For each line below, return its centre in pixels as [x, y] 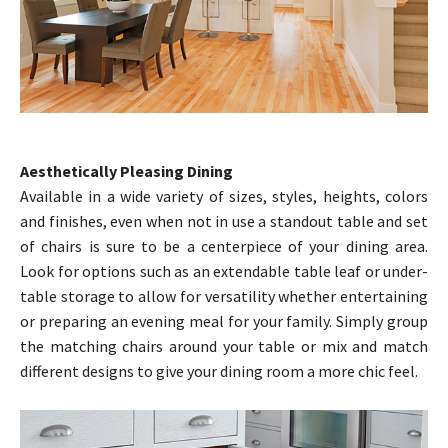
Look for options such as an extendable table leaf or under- [224, 271]
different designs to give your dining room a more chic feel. [219, 371]
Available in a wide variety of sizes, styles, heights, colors [224, 196]
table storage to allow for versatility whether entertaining [224, 296]
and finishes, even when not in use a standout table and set [224, 221]
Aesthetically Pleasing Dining [126, 171]
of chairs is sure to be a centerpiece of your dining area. [224, 246]
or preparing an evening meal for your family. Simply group [224, 321]
